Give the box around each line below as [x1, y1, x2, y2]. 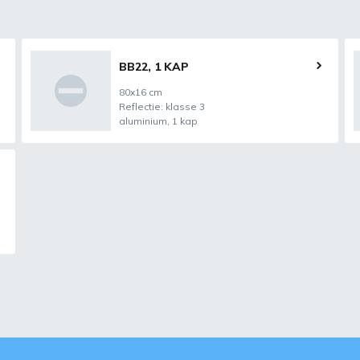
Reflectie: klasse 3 [118, 100, 205, 112]
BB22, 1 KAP [118, 59, 189, 74]
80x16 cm [118, 86, 162, 98]
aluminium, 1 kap [118, 115, 198, 127]
